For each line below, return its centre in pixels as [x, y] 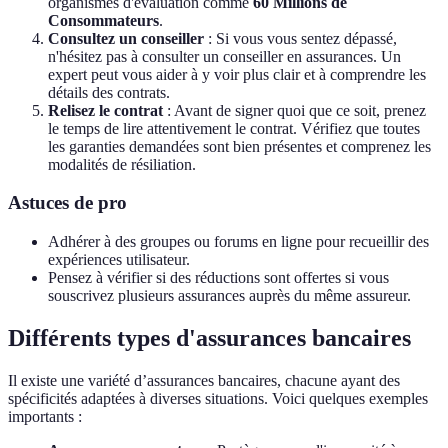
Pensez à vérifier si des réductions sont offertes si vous [218, 278]
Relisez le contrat [105, 110]
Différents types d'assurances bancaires [209, 338]
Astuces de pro [67, 203]
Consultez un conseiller [126, 38]
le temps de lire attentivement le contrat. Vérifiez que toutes [234, 128]
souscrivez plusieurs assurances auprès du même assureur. [229, 296]
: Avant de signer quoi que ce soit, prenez [294, 110]
